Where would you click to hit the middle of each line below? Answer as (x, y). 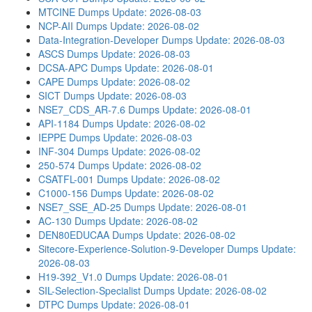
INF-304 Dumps (73, 151)
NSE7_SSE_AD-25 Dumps (97, 207)
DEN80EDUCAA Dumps (91, 235)
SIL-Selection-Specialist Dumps (107, 290)
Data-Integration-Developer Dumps (116, 40)
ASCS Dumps (68, 54)
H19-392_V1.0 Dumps (87, 276)
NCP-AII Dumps (73, 26)
